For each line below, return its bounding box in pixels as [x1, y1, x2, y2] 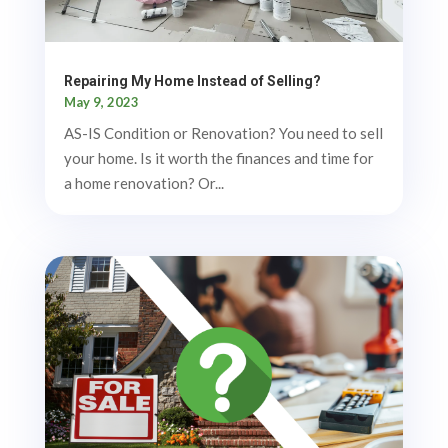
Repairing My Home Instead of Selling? [63, 72, 321, 89]
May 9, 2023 [63, 93, 139, 110]
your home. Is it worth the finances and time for [63, 148, 374, 167]
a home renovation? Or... [63, 173, 224, 192]
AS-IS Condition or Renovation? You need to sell [63, 123, 383, 142]
